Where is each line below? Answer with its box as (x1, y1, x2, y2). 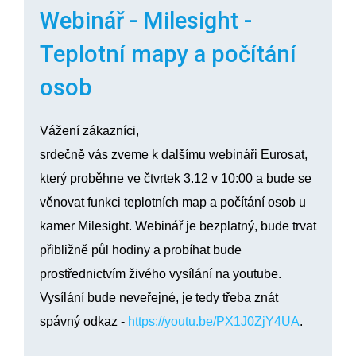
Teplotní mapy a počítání (39, 40, 296, 68)
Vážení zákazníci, (39, 124, 139, 138)
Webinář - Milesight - (39, 6, 252, 34)
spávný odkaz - (39, 315, 128, 329)
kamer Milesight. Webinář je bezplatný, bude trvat (39, 219, 316, 234)
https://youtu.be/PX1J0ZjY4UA (127, 315, 300, 329)
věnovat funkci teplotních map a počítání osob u (39, 195, 306, 210)
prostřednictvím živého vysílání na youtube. (39, 267, 281, 281)
